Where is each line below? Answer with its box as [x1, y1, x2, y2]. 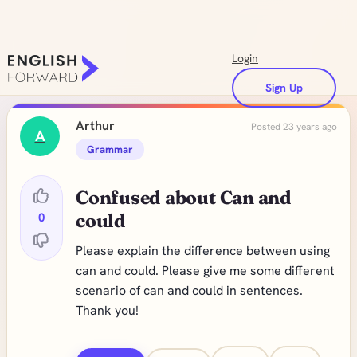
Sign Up [265, 80, 303, 95]
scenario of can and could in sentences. [76, 282, 303, 299]
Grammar [87, 143, 133, 156]
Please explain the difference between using [76, 242, 330, 259]
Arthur [76, 117, 115, 134]
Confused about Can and [76, 186, 292, 209]
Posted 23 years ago [251, 120, 337, 133]
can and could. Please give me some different [76, 262, 335, 279]
